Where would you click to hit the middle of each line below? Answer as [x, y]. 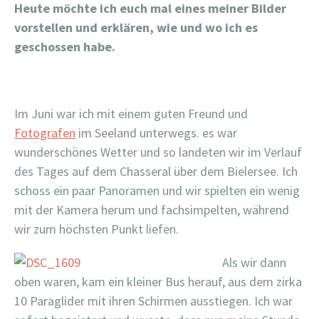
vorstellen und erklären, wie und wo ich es [136, 27]
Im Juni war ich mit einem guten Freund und [131, 114]
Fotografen [45, 133]
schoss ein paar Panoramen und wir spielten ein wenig [157, 190]
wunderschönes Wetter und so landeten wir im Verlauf [158, 152]
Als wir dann [254, 262]
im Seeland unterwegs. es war [156, 133]
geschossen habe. [65, 47]
